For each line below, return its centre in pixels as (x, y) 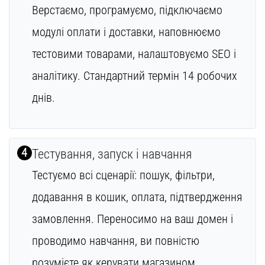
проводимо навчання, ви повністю (115, 240)
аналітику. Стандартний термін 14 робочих (134, 76)
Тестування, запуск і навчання (112, 154)
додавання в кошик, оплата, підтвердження (137, 197)
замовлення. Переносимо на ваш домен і (132, 219)
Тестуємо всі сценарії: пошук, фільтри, (123, 175)
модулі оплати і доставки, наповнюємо (126, 32)
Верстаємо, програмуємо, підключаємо (127, 10)
